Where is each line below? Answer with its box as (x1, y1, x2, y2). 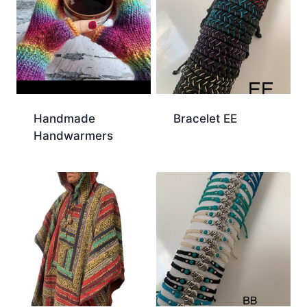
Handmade (33, 111, 95, 125)
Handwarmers (33, 128, 113, 143)
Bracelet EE (173, 111, 237, 125)
